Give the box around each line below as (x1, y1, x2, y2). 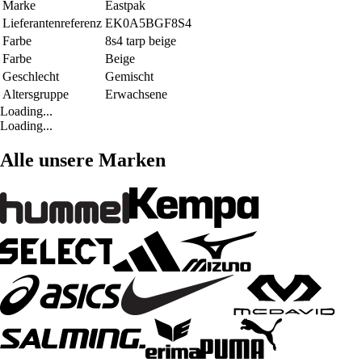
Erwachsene (105, 86, 167, 101)
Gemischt (105, 69, 154, 83)
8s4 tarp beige (105, 33, 176, 48)
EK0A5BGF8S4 (105, 15, 192, 30)
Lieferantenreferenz (2, 15, 102, 30)
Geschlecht (2, 69, 59, 83)
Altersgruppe (2, 86, 69, 101)
